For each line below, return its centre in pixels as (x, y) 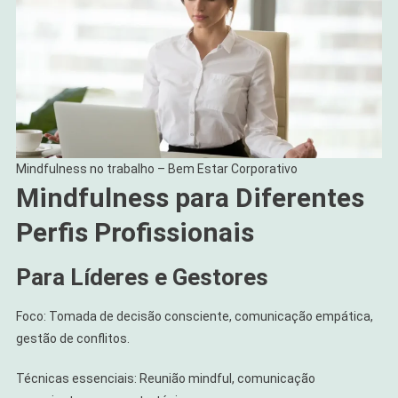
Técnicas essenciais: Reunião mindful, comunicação (165, 379)
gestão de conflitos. (72, 339)
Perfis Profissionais (135, 233)
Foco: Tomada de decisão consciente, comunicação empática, (194, 317)
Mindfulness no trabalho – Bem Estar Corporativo (156, 169)
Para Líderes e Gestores (142, 278)
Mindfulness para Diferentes (190, 198)
